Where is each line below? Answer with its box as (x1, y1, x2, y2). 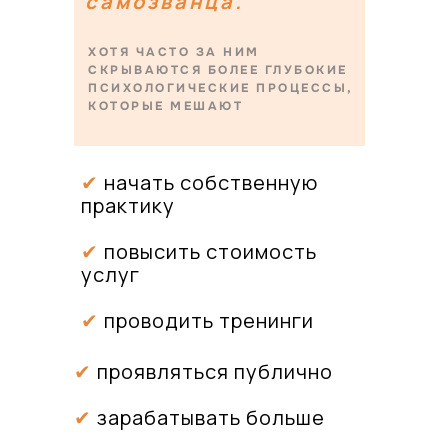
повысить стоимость (99, 238, 317, 265)
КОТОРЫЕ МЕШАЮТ (88, 98, 243, 114)
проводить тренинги (99, 307, 314, 334)
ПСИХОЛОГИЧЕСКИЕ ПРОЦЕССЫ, (88, 80, 353, 96)
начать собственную (99, 169, 318, 196)
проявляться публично (97, 358, 333, 385)
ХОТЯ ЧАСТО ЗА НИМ (88, 44, 260, 60)
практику (81, 192, 175, 219)
